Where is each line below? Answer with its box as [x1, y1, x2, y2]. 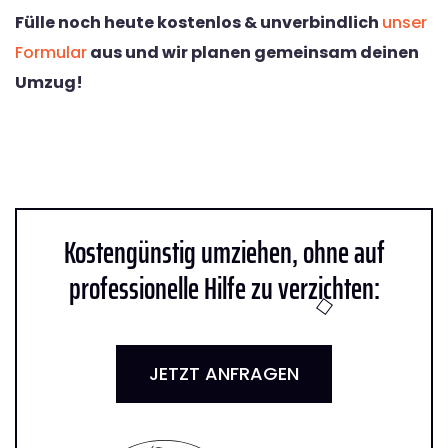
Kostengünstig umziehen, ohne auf [63, 228, 385, 276]
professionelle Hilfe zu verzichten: [68, 264, 380, 312]
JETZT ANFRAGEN [149, 360, 299, 386]
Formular [15, 40, 87, 64]
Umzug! [15, 70, 83, 94]
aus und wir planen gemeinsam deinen [87, 40, 419, 64]
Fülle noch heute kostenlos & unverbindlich [15, 10, 382, 34]
